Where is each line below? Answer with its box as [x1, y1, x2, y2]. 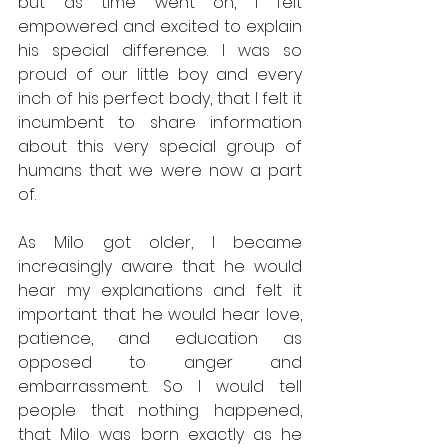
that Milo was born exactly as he [18, 422, 302, 446]
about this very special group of [18, 134, 302, 158]
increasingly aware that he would [18, 254, 302, 278]
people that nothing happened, [18, 398, 302, 422]
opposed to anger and [18, 350, 302, 374]
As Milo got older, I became [18, 230, 302, 254]
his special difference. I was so [18, 38, 302, 62]
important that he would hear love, [18, 302, 302, 326]
